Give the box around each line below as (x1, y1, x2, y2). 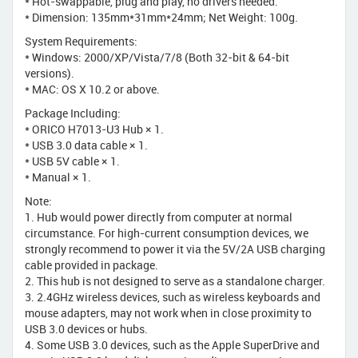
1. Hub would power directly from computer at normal (25, 209, 292, 225)
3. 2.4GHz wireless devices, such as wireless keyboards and (25, 288, 320, 304)
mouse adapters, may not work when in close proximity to (25, 304, 312, 320)
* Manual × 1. (25, 169, 93, 185)
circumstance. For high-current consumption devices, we (25, 225, 308, 241)
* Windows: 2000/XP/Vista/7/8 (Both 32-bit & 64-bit (25, 49, 289, 65)
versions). (25, 65, 77, 81)
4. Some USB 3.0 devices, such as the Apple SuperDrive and (25, 336, 320, 352)
